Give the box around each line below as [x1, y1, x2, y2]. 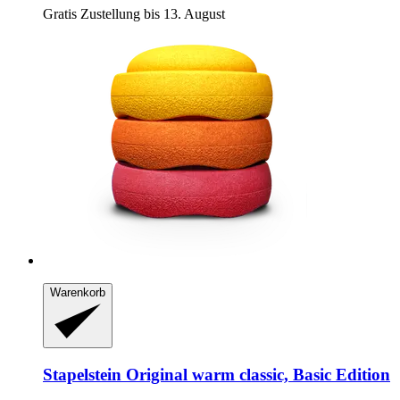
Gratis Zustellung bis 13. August [43, 6, 225, 22]
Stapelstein [43, 364, 121, 384]
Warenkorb [50, 286, 105, 300]
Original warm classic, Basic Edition [121, 364, 390, 384]
